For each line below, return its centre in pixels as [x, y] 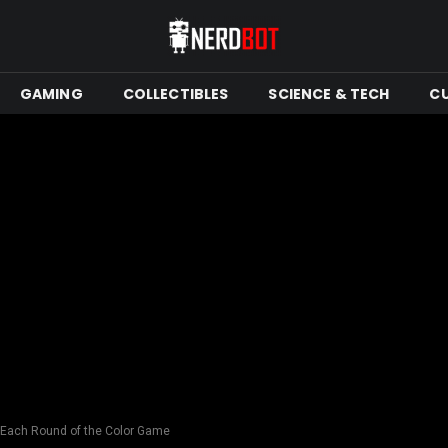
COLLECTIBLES [175, 93]
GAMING [51, 93]
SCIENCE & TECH [329, 93]
